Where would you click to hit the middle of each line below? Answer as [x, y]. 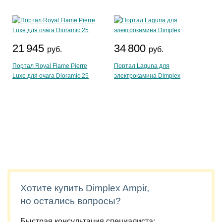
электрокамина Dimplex [147, 76]
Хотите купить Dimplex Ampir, [85, 188]
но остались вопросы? [71, 201]
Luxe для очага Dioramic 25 [51, 76]
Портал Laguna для [142, 66]
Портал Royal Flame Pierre [50, 66]
